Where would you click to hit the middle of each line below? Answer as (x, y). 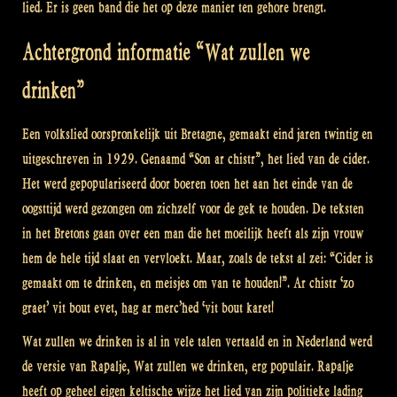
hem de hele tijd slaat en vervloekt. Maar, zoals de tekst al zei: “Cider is (198, 258)
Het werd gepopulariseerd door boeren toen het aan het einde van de (187, 183)
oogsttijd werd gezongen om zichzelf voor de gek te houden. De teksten (193, 208)
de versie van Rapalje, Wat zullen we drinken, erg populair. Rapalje (188, 366)
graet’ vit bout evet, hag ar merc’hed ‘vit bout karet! (148, 307)
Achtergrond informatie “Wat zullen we (166, 52)
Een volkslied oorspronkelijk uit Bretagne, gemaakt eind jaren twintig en (198, 134)
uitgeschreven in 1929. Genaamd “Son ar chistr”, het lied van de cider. (196, 159)
